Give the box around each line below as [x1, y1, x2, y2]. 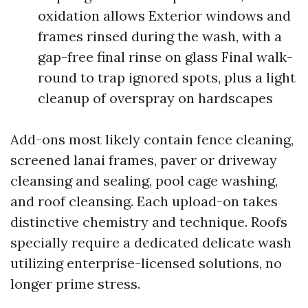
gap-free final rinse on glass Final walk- [38, 48, 293, 65]
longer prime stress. [10, 275, 140, 292]
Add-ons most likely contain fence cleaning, [10, 131, 294, 148]
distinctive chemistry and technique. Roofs [10, 213, 287, 230]
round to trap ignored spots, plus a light [38, 69, 296, 86]
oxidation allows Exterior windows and [38, 7, 291, 24]
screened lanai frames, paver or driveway [10, 151, 277, 168]
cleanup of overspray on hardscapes [38, 89, 273, 107]
